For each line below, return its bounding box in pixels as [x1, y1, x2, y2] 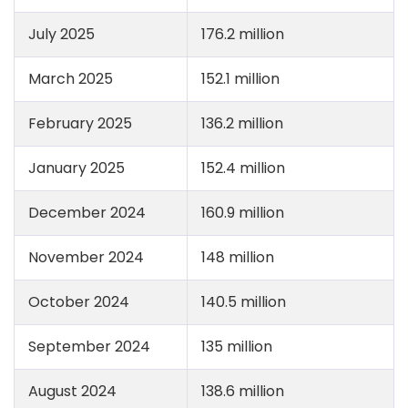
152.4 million [201, 158, 285, 178]
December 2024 [28, 202, 146, 223]
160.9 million [201, 202, 284, 223]
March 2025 [28, 68, 113, 89]
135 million [201, 336, 272, 357]
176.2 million [201, 24, 284, 45]
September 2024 [28, 336, 150, 357]
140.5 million [201, 291, 286, 312]
